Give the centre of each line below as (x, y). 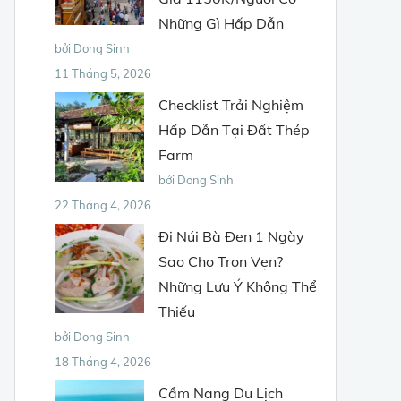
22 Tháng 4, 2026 (103, 205)
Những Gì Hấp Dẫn (221, 23)
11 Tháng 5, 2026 (103, 73)
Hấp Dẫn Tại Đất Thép (234, 129)
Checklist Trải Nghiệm (231, 104)
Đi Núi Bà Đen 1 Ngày (231, 236)
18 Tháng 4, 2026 (103, 361)
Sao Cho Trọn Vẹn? (221, 261)
